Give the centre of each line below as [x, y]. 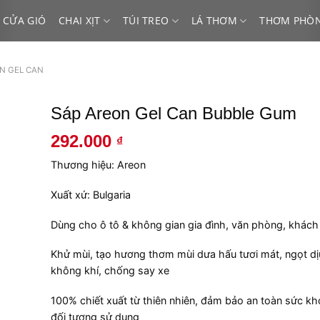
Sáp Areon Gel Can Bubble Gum [173, 113]
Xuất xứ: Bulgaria [90, 194]
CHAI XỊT [80, 20]
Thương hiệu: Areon [98, 165]
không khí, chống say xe [110, 271]
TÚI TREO [146, 20]
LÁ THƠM [214, 20]
